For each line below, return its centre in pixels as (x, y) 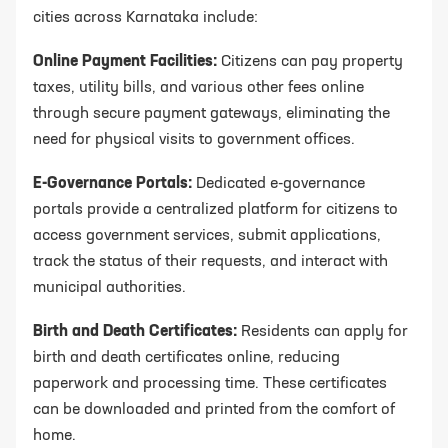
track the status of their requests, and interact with (210, 262)
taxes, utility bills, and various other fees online (198, 88)
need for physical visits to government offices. (194, 140)
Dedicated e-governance (278, 184)
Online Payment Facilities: (125, 62)
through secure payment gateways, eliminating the (211, 114)
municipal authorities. (109, 288)
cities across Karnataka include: (145, 18)
